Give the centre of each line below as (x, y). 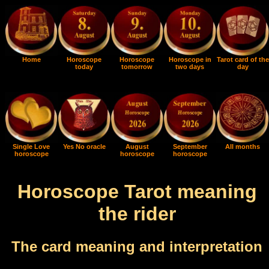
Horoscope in (190, 59)
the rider (137, 214)
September (190, 147)
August (137, 147)
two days (190, 67)
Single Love (31, 147)
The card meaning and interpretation (137, 246)
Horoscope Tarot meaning (137, 192)
